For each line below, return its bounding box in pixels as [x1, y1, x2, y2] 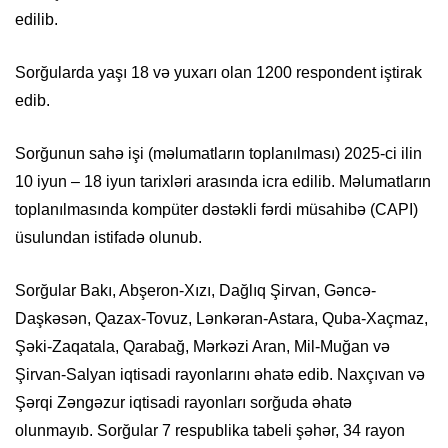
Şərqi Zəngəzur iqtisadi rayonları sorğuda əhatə [15, 394, 352, 412]
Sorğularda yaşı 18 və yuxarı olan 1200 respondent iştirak [15, 64, 422, 82]
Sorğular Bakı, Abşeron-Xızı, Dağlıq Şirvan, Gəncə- [15, 282, 376, 300]
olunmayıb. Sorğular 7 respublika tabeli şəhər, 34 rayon [15, 422, 405, 440]
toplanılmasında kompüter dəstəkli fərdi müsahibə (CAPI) [15, 201, 418, 219]
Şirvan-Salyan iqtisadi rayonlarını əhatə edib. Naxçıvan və [15, 366, 425, 384]
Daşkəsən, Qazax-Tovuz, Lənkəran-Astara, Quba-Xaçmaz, [15, 310, 428, 328]
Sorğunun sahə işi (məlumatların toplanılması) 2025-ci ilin [15, 145, 422, 163]
